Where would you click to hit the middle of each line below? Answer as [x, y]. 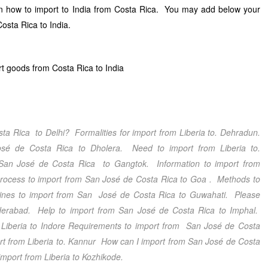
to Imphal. [236, 210]
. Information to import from [203, 163]
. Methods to [233, 179]
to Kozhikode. [98, 257]
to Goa [192, 179]
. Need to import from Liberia [183, 148]
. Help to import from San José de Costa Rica [121, 210]
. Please [243, 194]
